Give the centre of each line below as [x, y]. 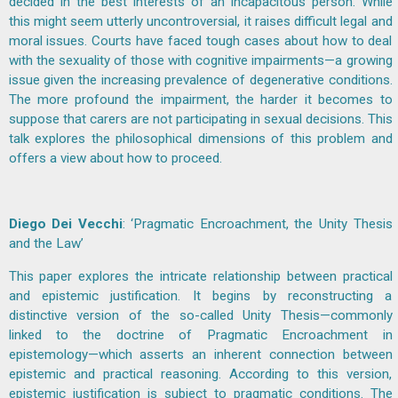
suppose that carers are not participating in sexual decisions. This [200, 119]
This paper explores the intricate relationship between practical [200, 277]
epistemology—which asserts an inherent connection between [200, 355]
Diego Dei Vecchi [65, 224]
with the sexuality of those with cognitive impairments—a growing [200, 60]
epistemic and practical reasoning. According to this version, [200, 374]
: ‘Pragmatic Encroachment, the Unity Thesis [257, 224]
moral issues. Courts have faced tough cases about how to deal [200, 40]
